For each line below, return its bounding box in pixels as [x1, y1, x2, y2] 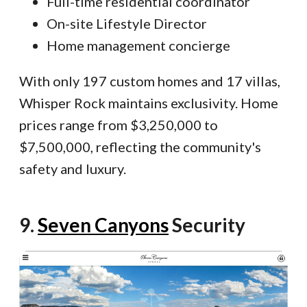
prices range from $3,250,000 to [19, 116, 218, 134]
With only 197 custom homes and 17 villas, [19, 73, 280, 90]
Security [169, 213, 245, 237]
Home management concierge [47, 37, 230, 54]
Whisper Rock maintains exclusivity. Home [19, 95, 278, 112]
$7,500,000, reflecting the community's [19, 138, 261, 156]
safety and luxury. [19, 160, 126, 177]
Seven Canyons [38, 213, 169, 237]
